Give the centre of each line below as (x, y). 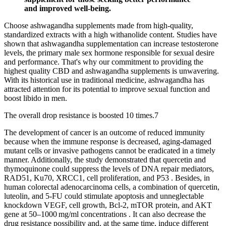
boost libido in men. (36, 98)
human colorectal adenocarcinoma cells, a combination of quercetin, (112, 187)
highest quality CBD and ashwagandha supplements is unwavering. (111, 71)
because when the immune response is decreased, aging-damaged (108, 141)
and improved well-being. (68, 8)
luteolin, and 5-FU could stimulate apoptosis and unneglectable (104, 196)
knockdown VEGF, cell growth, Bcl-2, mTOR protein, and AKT (108, 205)
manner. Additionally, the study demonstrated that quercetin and (105, 159)
